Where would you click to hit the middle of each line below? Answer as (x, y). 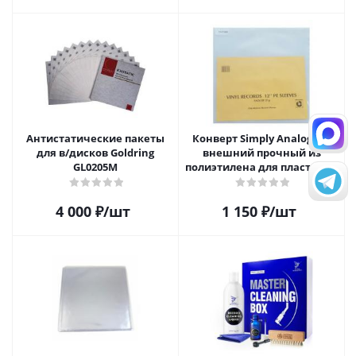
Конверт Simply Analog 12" (261, 138)
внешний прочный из (261, 153)
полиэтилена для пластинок (261, 167)
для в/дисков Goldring (95, 153)
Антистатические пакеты (95, 138)
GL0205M (95, 167)
